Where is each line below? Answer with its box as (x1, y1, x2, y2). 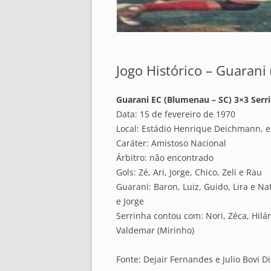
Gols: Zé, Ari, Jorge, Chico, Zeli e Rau (116, 166, 262, 178)
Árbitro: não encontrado (116, 152, 214, 164)
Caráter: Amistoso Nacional (116, 137, 226, 149)
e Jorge (116, 195, 144, 207)
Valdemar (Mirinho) (116, 224, 194, 237)
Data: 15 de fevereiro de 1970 (116, 108, 235, 120)
